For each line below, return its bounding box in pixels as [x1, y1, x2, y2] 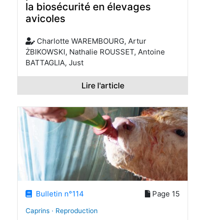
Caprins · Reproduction [26, 207, 98, 215]
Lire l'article [81, 81, 124, 91]
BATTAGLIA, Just [26, 58, 83, 68]
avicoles [26, 12, 65, 25]
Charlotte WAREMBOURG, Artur [34, 36, 146, 46]
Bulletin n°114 [32, 189, 84, 198]
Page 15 [150, 189, 180, 198]
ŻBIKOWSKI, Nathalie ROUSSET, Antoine [26, 47, 165, 57]
